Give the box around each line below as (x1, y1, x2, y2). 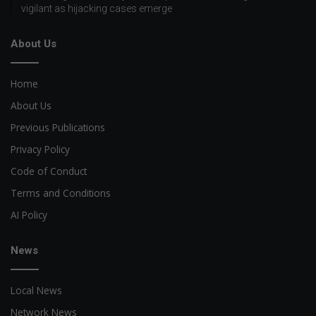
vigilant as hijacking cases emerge (21, 2, 172, 14)
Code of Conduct (11, 164, 87, 178)
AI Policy (11, 207, 47, 221)
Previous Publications (11, 120, 105, 134)
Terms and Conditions (11, 186, 111, 200)
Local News (11, 283, 62, 297)
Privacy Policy (11, 142, 70, 156)
